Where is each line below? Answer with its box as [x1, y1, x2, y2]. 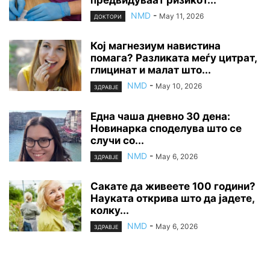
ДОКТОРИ [94, 13, 122, 20]
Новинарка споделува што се [90, 122, 242, 134]
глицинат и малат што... [90, 64, 211, 77]
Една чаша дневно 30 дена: [90, 110, 230, 122]
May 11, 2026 [159, 11, 204, 21]
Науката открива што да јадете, [90, 192, 254, 204]
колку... [90, 204, 129, 216]
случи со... [90, 134, 144, 146]
